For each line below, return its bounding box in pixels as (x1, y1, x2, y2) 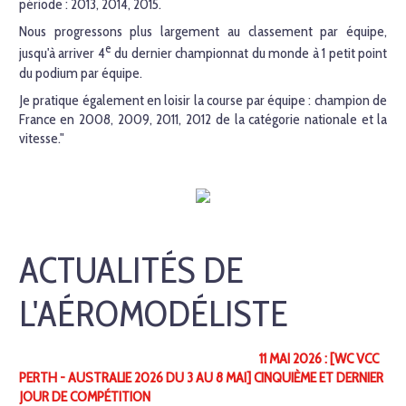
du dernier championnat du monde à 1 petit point (111, 44, 388, 63)
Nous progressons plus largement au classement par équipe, (18, 23, 388, 41)
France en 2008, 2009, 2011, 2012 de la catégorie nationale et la (18, 111, 388, 129)
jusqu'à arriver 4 (18, 44, 105, 63)
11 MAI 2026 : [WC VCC (258, 350, 379, 368)
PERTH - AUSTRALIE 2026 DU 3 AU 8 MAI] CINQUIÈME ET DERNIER (18, 369, 383, 387)
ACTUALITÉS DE (18, 247, 244, 293)
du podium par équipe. (18, 63, 142, 82)
